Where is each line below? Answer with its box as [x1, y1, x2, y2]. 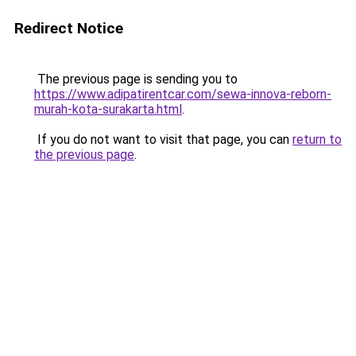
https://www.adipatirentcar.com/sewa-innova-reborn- [34, 87, 331, 102]
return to [292, 132, 342, 147]
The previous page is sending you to [34, 72, 238, 87]
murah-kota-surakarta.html [34, 102, 182, 117]
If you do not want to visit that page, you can [34, 132, 292, 147]
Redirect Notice [14, 19, 123, 37]
